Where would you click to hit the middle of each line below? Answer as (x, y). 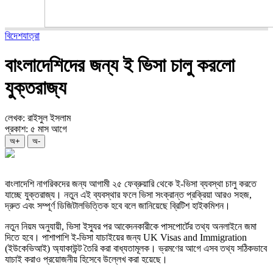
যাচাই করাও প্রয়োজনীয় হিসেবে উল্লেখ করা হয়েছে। (86, 259)
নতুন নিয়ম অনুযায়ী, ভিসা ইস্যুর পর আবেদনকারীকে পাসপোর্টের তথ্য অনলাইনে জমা (131, 226)
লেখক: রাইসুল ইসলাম (38, 118)
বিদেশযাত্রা (22, 36)
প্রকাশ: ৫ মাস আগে (36, 129)
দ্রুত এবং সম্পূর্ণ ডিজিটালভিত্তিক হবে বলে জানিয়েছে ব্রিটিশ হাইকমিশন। (118, 205)
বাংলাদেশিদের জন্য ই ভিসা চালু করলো (120, 66)
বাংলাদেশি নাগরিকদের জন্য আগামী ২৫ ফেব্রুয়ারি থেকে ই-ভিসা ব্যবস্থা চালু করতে (131, 183)
